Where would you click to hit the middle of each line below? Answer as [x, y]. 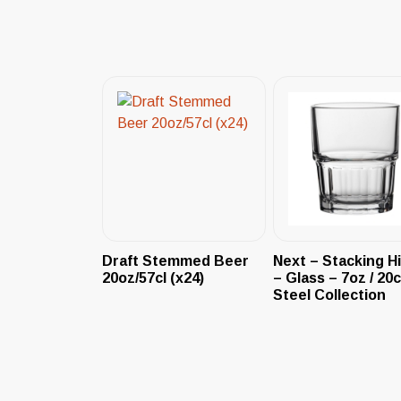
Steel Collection [329, 294]
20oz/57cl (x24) [153, 277]
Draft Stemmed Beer [175, 260]
